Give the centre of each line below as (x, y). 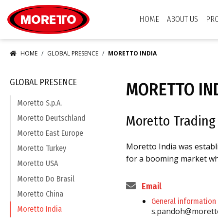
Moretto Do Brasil (46, 179)
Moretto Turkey (42, 148)
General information (184, 201)
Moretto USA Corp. (118, 6)
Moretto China (40, 194)
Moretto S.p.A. (39, 103)
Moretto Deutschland (51, 118)
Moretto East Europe (50, 133)
